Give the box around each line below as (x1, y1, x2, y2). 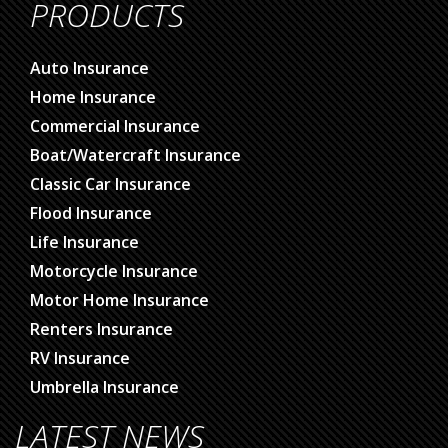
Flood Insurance (30, 202, 152, 225)
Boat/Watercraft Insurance (30, 144, 241, 167)
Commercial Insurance (30, 115, 200, 138)
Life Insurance (30, 231, 139, 254)
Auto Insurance (30, 57, 149, 80)
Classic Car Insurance (30, 173, 191, 196)
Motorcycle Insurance (30, 260, 198, 283)
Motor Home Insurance (30, 289, 209, 312)
